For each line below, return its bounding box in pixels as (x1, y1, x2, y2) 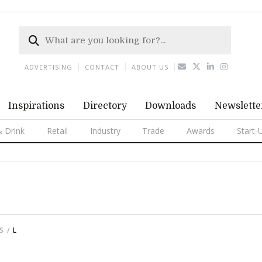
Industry (89, 125, 120, 136)
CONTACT (85, 63, 119, 71)
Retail (46, 125, 68, 136)
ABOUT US (132, 63, 168, 71)
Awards (187, 125, 215, 136)
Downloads (145, 101, 196, 111)
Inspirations (8, 101, 64, 111)
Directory (82, 101, 127, 111)
